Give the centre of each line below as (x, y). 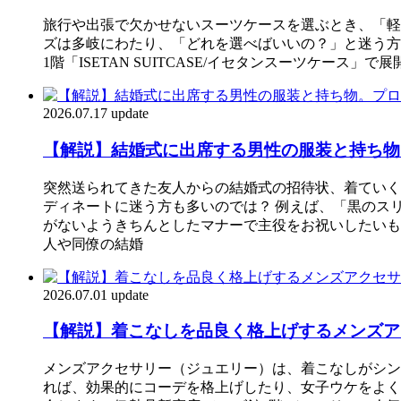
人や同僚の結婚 (93, 243)
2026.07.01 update (96, 294)
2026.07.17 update (96, 114)
